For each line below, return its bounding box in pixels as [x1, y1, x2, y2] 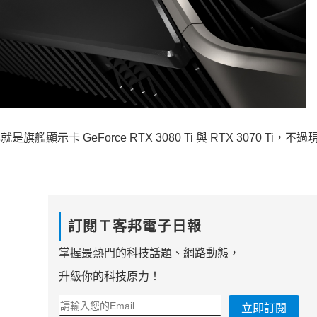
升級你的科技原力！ [58, 270, 161, 283]
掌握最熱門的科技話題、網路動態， [58, 247, 240, 260]
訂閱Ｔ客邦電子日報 [67, 219, 202, 235]
